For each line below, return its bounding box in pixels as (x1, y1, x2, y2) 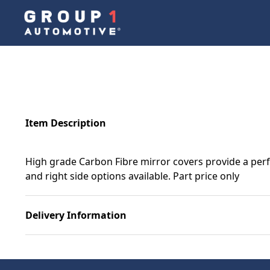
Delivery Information (25, 209, 127, 222)
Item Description (25, 116, 106, 130)
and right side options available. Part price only (25, 169, 239, 183)
